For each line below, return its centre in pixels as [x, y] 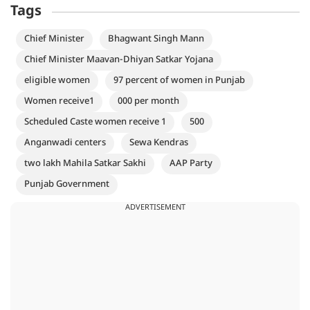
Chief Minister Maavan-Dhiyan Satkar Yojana [119, 60]
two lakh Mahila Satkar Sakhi [85, 163]
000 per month [148, 101]
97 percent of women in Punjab [179, 80]
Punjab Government [67, 184]
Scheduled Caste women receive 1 [95, 122]
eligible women [57, 80]
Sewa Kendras [159, 143]
